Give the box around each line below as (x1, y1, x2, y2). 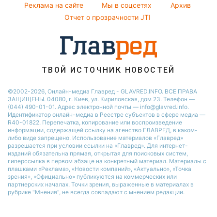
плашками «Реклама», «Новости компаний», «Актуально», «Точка (8, 165, 191, 172)
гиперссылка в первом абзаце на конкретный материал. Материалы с (8, 157, 206, 165)
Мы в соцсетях (102, 1, 152, 9)
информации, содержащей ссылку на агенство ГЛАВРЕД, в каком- (8, 126, 198, 134)
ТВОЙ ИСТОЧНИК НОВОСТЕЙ (42, 65, 175, 75)
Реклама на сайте (24, 1, 83, 9)
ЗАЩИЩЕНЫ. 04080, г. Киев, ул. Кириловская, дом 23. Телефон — (8, 95, 195, 103)
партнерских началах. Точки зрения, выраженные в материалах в (8, 181, 194, 188)
